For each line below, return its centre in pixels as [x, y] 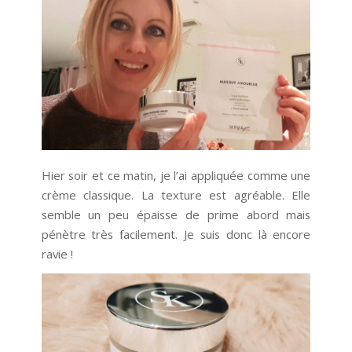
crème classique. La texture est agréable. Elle [176, 194]
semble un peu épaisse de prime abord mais [176, 214]
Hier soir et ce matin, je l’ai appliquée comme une [176, 175]
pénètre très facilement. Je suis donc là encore [176, 234]
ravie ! [57, 253]
